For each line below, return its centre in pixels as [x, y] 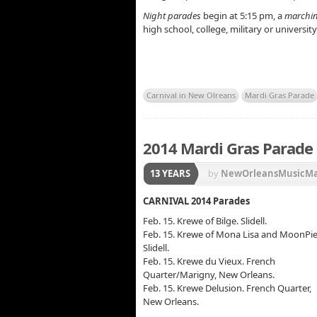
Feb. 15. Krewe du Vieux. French [209, 261]
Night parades [172, 16]
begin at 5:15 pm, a [242, 16]
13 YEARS [170, 174]
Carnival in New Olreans [191, 96]
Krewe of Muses [244, 219]
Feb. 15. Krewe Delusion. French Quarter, [227, 288]
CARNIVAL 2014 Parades [196, 201]
